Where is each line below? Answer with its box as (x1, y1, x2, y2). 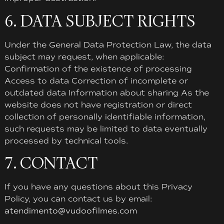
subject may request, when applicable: (4, 51, 164, 61)
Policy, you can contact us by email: (4, 194, 152, 204)
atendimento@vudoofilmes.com (4, 206, 137, 216)
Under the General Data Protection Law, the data (4, 39, 211, 49)
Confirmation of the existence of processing (4, 63, 192, 73)
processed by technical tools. (4, 135, 128, 145)
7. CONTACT (4, 152, 98, 174)
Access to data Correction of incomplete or (4, 75, 188, 85)
